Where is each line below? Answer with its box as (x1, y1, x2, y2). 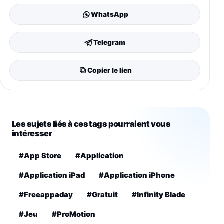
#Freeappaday (19, 190, 73, 200)
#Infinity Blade (132, 190, 185, 200)
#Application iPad (19, 171, 85, 180)
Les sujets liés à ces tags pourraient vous (12, 119, 171, 129)
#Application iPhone (99, 171, 175, 180)
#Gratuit (87, 190, 118, 200)
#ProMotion (52, 210, 95, 219)
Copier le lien (87, 66, 132, 74)
